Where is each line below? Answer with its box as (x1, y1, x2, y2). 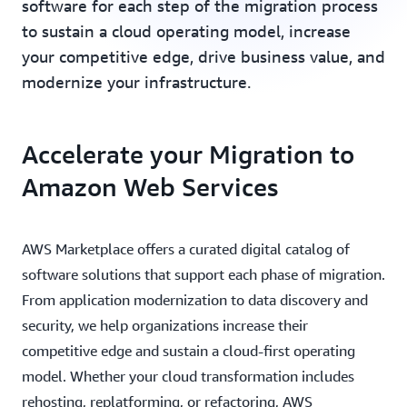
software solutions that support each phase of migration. (22, 265, 385, 283)
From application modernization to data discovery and (22, 291, 368, 309)
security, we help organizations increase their (22, 316, 308, 334)
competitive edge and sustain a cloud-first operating (22, 342, 355, 360)
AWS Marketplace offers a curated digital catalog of (22, 240, 350, 258)
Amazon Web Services (22, 172, 278, 202)
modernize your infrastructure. (22, 72, 251, 92)
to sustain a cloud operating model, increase (22, 21, 351, 41)
